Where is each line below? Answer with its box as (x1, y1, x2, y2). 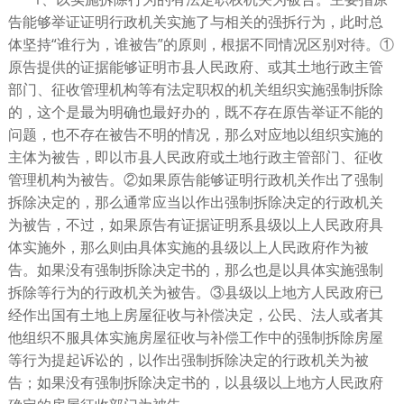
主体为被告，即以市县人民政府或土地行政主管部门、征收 (7, 147, 383, 168)
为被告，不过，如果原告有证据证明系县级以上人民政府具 (7, 215, 383, 235)
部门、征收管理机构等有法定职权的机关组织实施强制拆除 (7, 79, 383, 100)
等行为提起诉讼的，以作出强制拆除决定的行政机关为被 (7, 350, 369, 371)
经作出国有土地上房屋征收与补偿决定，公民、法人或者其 (7, 305, 383, 326)
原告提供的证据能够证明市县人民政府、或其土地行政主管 (7, 57, 383, 78)
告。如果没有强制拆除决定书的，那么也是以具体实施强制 (7, 260, 383, 280)
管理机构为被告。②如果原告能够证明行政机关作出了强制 (7, 170, 383, 190)
